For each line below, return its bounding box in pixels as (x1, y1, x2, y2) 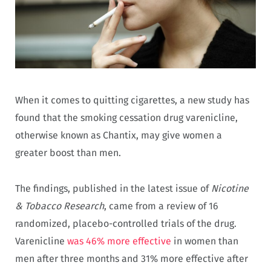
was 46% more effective (67, 235, 171, 247)
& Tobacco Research (15, 200, 104, 212)
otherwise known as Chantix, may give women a (15, 129, 222, 142)
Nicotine (211, 183, 249, 195)
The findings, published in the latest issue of (15, 183, 211, 195)
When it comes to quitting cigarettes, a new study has (15, 94, 249, 106)
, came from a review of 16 (104, 200, 218, 212)
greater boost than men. (15, 147, 121, 159)
